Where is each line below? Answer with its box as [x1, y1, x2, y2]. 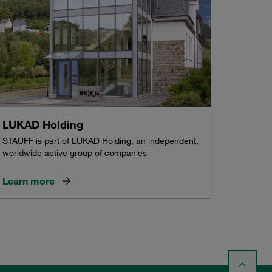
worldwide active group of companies [2, 147, 147, 158]
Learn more [2, 174, 55, 187]
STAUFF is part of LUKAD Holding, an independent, [2, 135, 199, 146]
